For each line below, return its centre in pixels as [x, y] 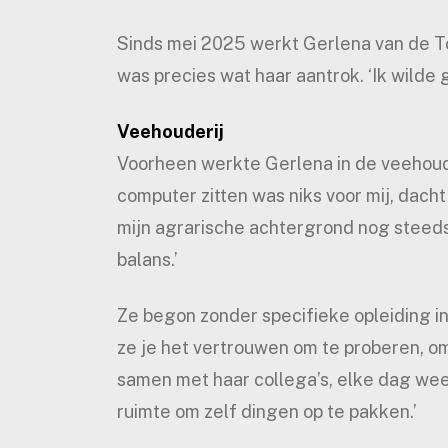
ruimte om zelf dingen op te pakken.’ [267, 411]
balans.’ [147, 259]
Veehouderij [170, 131]
